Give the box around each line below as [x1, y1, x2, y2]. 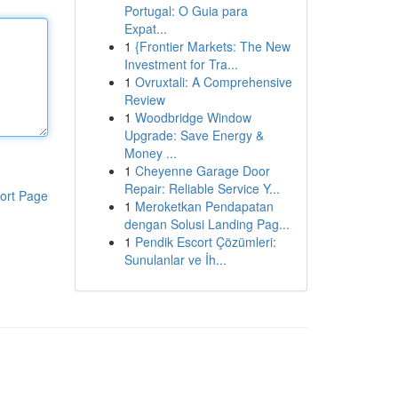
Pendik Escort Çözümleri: [134, 233, 276, 251]
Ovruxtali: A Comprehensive [134, 73, 292, 91]
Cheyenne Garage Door [134, 162, 270, 179]
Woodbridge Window [134, 108, 251, 126]
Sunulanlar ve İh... [123, 251, 227, 268]
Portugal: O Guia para [123, 2, 248, 20]
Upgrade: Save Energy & [123, 126, 264, 144]
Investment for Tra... [123, 55, 238, 73]
